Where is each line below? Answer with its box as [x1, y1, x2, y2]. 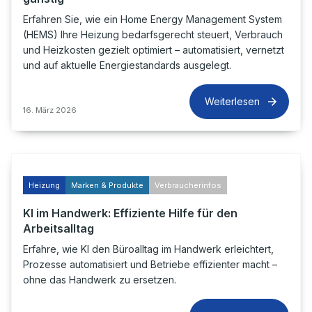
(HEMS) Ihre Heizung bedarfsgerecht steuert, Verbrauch [23, 29, 283, 40]
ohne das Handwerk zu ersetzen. [23, 274, 176, 286]
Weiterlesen [205, 95, 260, 107]
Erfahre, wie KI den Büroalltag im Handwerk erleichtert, [23, 243, 274, 255]
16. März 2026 [23, 105, 77, 115]
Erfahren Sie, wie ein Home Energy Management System [23, 13, 282, 25]
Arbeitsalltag [23, 221, 94, 235]
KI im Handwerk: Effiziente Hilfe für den [23, 206, 237, 220]
